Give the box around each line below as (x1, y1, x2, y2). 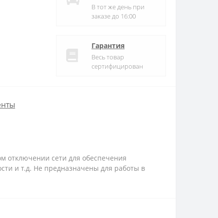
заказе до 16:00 (91, 11, 136, 20)
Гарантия (91, 40, 125, 50)
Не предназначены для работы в (34, 163, 145, 173)
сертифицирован (91, 61, 143, 71)
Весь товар (91, 52, 124, 61)
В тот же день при (91, 2, 145, 11)
